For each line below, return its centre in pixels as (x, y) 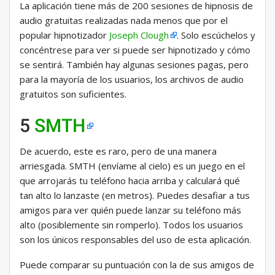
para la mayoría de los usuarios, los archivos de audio (132, 79)
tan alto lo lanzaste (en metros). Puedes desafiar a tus (135, 196)
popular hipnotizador (64, 35)
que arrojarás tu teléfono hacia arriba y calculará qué (130, 181)
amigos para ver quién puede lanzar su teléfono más (130, 210)
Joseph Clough (139, 35)
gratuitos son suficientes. (73, 94)
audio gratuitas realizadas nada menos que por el (124, 21)
